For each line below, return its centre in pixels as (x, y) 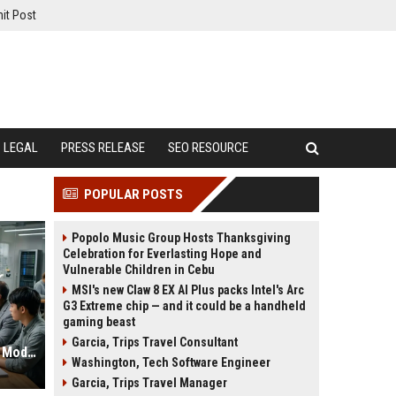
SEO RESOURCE (208, 148)
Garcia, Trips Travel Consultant (155, 342)
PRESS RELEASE (103, 148)
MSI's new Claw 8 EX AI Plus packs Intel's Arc (188, 290)
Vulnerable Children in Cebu (139, 270)
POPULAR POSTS (133, 194)
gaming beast (99, 322)
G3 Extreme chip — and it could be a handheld (184, 306)
